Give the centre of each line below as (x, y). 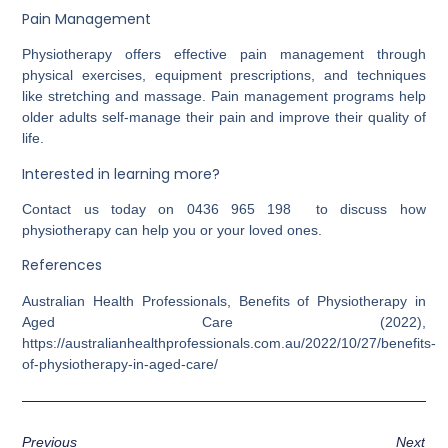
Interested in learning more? (123, 173)
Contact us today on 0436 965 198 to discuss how (224, 208)
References (62, 265)
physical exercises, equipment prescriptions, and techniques (224, 75)
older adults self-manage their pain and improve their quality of (224, 117)
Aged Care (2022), (224, 321)
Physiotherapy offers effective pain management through (224, 54)
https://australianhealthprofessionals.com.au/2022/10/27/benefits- (229, 342)
